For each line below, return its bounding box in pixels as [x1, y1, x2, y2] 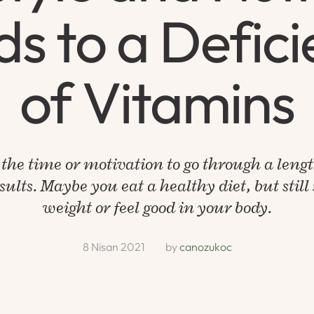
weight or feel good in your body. [42, 197, 272, 218]
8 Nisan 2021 [82, 240, 144, 254]
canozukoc [179, 240, 232, 254]
